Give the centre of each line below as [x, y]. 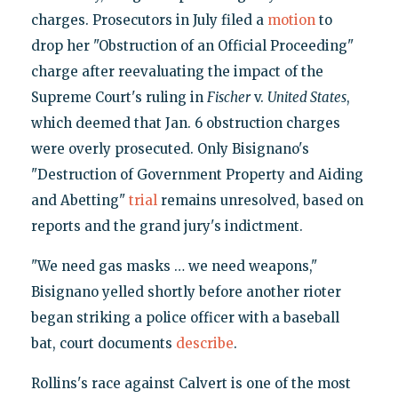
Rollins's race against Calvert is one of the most [191, 383]
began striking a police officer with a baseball [185, 317]
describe [204, 343]
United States [306, 97]
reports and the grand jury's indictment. [167, 226]
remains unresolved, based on [260, 200]
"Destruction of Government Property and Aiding [197, 174]
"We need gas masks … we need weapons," [174, 266]
